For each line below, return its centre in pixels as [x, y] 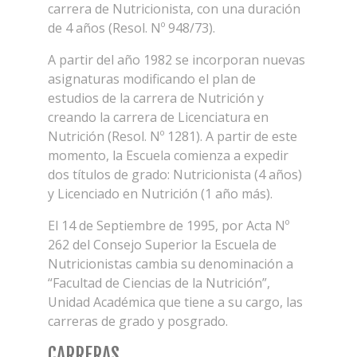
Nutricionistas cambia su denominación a [171, 264]
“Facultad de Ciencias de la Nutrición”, [159, 283]
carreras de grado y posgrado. [138, 321]
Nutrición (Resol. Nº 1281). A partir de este [173, 136]
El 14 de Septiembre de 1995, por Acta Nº [169, 226]
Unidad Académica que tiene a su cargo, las [175, 302]
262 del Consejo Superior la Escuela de [162, 245]
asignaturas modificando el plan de [152, 79]
